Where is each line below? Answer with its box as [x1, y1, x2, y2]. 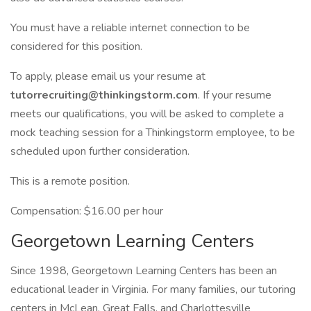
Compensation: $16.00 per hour [10, 203, 163, 219]
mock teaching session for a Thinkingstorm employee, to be [10, 125, 295, 140]
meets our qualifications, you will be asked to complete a [10, 106, 284, 121]
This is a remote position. [10, 174, 130, 189]
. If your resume [198, 87, 271, 103]
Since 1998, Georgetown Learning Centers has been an [10, 263, 277, 278]
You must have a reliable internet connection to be [10, 20, 250, 35]
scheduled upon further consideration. [10, 144, 190, 159]
